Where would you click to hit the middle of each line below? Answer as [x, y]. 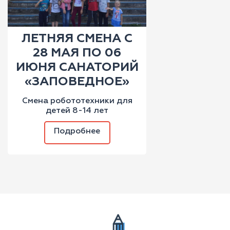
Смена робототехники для [77, 101]
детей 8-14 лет [77, 111]
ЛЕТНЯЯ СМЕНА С [77, 39]
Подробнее [77, 132]
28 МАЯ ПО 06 [77, 53]
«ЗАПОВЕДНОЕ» [77, 82]
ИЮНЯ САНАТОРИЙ [77, 68]
